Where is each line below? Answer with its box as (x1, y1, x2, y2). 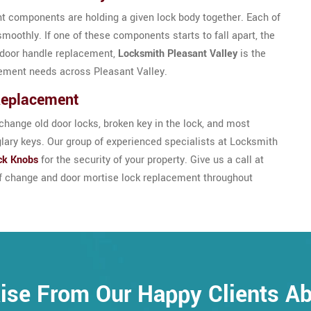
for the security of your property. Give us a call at (38, 153, 264, 167)
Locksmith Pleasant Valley (118, 47, 237, 61)
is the (237, 47, 266, 61)
